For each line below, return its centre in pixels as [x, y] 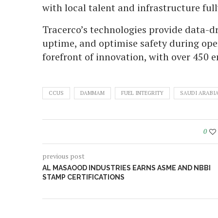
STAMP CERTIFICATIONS [83, 177]
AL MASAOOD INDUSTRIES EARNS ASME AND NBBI [127, 168]
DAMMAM [92, 93]
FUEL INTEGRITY [142, 93]
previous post [64, 156]
